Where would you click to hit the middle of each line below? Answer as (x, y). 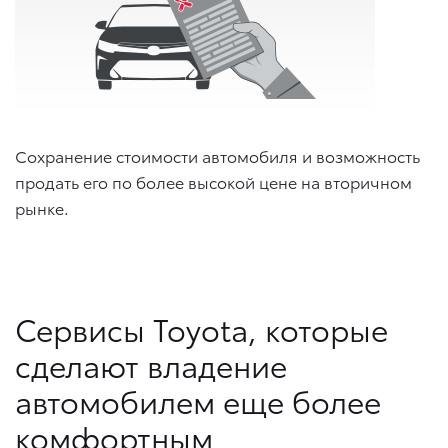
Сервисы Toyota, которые (201, 328)
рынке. (42, 207)
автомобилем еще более (198, 400)
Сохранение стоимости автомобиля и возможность (217, 155)
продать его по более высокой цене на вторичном (213, 181)
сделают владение (151, 364)
